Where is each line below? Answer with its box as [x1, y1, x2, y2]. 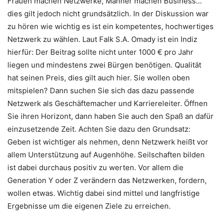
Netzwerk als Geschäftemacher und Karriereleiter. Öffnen [7, 98, 208, 108]
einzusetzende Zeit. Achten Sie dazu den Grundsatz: [7, 124, 190, 134]
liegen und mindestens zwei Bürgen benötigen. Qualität [7, 60, 201, 70]
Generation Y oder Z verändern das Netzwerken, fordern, [7, 175, 207, 185]
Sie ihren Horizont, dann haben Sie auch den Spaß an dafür [7, 111, 214, 121]
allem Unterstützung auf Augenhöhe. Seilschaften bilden [7, 149, 205, 159]
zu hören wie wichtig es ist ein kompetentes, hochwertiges [7, 21, 214, 31]
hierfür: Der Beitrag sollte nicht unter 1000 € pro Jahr [7, 47, 193, 57]
